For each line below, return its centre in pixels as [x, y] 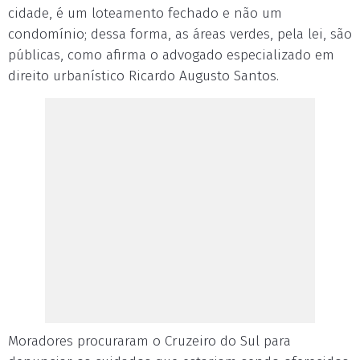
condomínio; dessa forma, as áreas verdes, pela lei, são [180, 34]
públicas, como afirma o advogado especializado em [171, 55]
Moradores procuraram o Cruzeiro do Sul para [149, 341]
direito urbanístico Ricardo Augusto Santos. [143, 76]
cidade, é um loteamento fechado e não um [145, 13]
